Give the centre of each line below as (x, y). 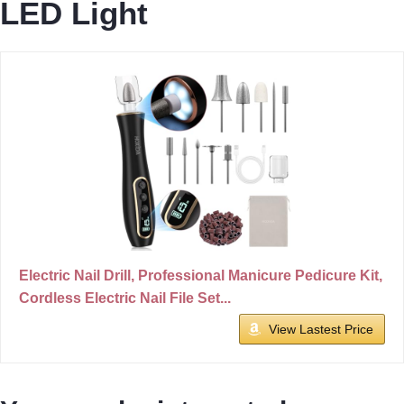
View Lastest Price (321, 329)
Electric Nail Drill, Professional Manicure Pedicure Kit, (201, 275)
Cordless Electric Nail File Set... (125, 298)
